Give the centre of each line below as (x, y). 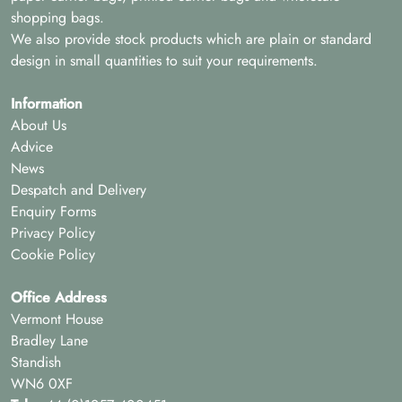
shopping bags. (57, 17)
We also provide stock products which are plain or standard (191, 39)
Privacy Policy (53, 232)
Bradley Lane (49, 340)
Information (47, 103)
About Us (39, 125)
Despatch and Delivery (79, 189)
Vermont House (57, 319)
